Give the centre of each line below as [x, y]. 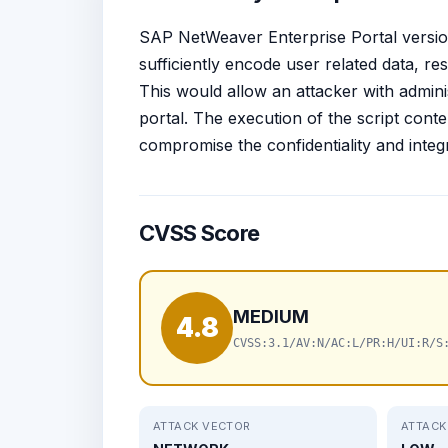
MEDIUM [271, 316]
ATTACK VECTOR [202, 425]
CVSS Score [199, 232]
